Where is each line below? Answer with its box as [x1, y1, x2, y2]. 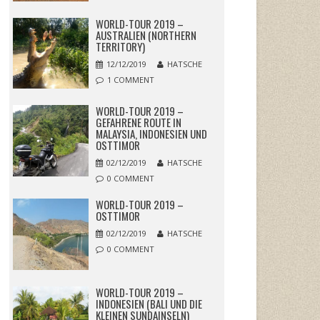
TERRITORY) [95, 38, 145, 54]
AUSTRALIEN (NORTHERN [95, 26, 196, 43]
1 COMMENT [106, 74, 154, 85]
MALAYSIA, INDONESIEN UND [95, 126, 207, 142]
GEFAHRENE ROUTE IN [95, 114, 181, 131]
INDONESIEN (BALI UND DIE [95, 295, 202, 311]
